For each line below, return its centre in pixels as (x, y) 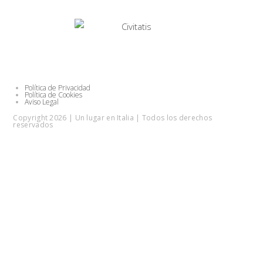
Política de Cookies (54, 95)
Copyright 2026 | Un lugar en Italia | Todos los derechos (113, 117)
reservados (33, 124)
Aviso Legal (42, 102)
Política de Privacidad (58, 87)
